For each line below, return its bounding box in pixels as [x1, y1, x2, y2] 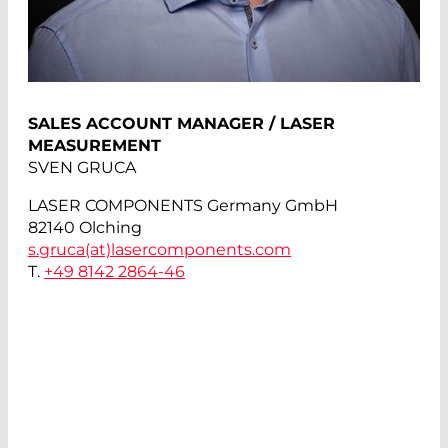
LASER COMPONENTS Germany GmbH [28, 196, 338, 216]
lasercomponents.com [111, 240, 291, 260]
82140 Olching [28, 218, 142, 238]
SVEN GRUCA [28, 158, 136, 178]
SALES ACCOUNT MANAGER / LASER [28, 114, 335, 134]
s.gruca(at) [28, 240, 111, 260]
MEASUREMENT [28, 136, 161, 156]
